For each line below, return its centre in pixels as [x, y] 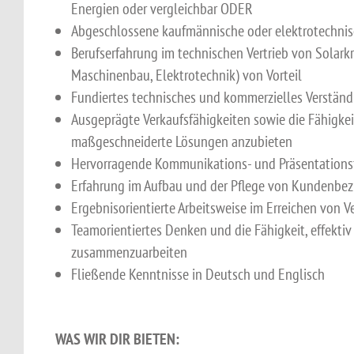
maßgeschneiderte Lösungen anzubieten [182, 141]
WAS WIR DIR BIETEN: [117, 339]
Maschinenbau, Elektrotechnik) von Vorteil [186, 75]
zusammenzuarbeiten [129, 252]
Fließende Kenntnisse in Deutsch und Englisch [198, 274]
